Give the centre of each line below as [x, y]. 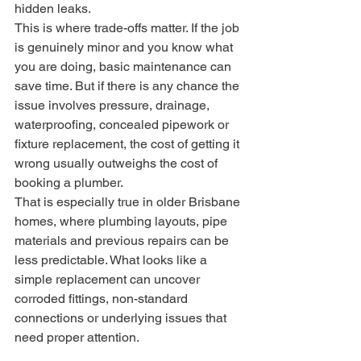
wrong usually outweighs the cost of [118, 163]
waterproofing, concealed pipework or [123, 124]
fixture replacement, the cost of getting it [129, 143]
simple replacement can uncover [109, 279]
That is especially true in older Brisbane [129, 201]
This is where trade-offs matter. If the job [129, 27]
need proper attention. [77, 337]
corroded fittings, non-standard [103, 298]
